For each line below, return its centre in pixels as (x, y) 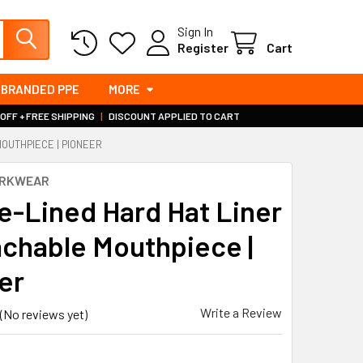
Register (203, 47)
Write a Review (241, 312)
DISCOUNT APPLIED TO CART (173, 116)
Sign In (195, 31)
